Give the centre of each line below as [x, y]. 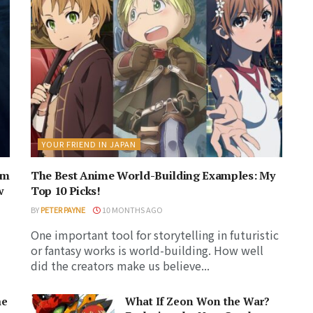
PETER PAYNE [63, 209]
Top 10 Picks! [66, 190]
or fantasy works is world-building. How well [147, 250]
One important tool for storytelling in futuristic [155, 234]
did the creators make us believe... [120, 265]
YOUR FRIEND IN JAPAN [89, 144]
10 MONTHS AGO [132, 209]
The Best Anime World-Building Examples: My [153, 175]
